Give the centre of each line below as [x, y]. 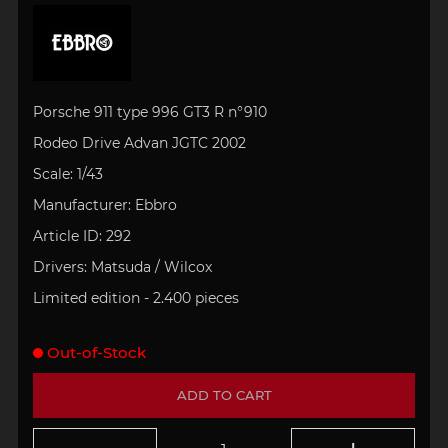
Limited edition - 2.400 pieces [135, 297]
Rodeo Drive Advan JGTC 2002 [139, 143]
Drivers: [59, 266]
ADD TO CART [224, 394]
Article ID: [67, 235]
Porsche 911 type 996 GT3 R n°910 [149, 112]
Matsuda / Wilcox [153, 266]
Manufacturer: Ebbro [104, 204]
